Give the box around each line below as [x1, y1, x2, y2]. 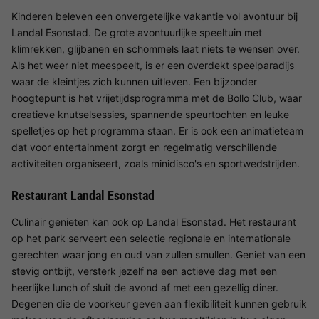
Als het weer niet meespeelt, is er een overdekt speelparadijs [11, 58, 294, 71]
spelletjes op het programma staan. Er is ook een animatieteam [11, 124, 303, 137]
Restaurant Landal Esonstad [11, 187, 155, 203]
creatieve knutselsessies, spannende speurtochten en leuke [11, 108, 289, 120]
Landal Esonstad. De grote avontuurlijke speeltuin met [11, 26, 262, 38]
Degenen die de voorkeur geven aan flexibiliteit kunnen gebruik [11, 297, 307, 310]
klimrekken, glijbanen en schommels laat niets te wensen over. [11, 42, 300, 55]
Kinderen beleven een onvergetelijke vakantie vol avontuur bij [11, 9, 298, 22]
